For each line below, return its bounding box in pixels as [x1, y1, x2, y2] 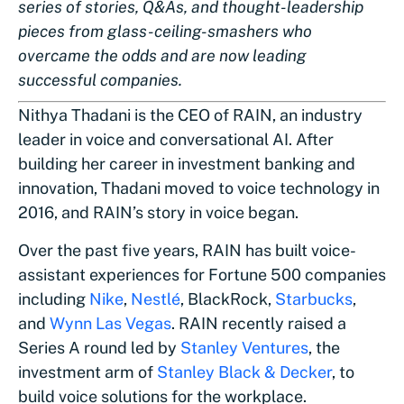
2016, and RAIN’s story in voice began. [18, 203, 302, 222]
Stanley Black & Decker [157, 363, 332, 381]
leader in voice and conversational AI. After [18, 130, 334, 149]
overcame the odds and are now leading [18, 46, 307, 65]
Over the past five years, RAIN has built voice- [18, 241, 356, 260]
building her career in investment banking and [18, 154, 355, 173]
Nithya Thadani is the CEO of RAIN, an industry [18, 106, 363, 124]
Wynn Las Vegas [50, 314, 171, 333]
